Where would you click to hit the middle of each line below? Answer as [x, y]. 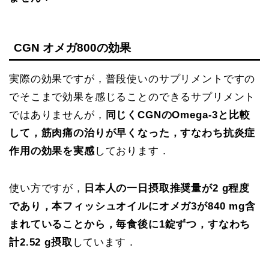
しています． [104, 243]
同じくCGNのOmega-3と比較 [178, 115]
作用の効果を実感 [52, 151]
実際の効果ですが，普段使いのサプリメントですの [132, 79]
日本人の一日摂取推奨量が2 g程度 [167, 189]
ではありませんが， [57, 115]
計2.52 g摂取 [41, 243]
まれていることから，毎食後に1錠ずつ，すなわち [130, 225]
